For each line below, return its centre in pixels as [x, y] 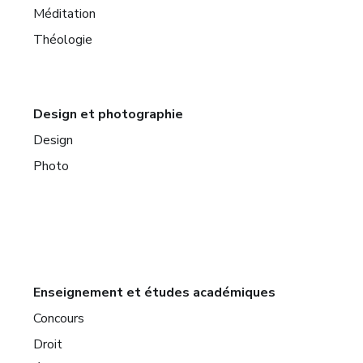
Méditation [65, 14]
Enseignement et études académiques [155, 293]
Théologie [63, 40]
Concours [59, 319]
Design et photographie [109, 115]
